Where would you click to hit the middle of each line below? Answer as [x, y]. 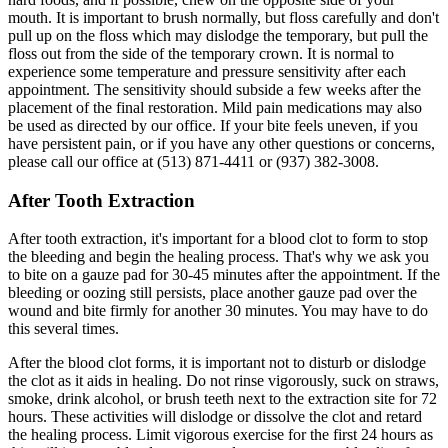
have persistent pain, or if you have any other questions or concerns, [221, 143]
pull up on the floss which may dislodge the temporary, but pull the [218, 35]
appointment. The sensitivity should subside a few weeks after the [214, 89]
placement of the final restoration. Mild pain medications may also [215, 107]
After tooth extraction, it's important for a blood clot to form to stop [218, 239]
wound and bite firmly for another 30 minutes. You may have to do [218, 311]
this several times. [63, 329]
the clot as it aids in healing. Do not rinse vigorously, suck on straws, [223, 381]
